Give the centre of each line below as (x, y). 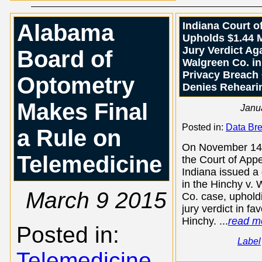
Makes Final (82, 112)
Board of (65, 59)
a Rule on (69, 138)
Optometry (76, 85)
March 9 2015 (96, 200)
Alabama (65, 33)
